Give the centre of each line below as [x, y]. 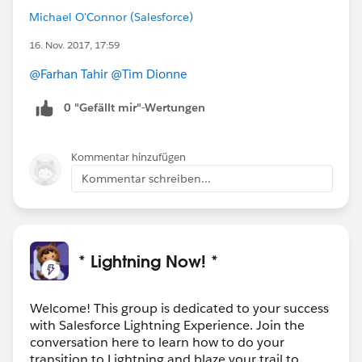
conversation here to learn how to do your [157, 342]
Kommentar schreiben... [146, 178]
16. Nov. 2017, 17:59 [74, 44]
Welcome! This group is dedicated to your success [179, 308]
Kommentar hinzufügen [128, 157]
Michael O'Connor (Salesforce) [111, 17]
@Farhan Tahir [68, 74]
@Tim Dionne [149, 74]
